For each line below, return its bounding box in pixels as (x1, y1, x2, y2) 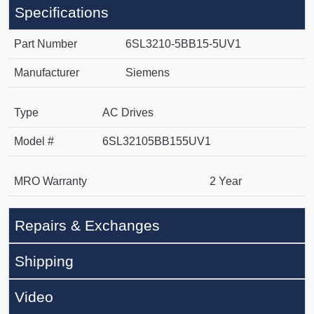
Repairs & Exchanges (15, 217, 160, 234)
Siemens (125, 67, 170, 79)
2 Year (210, 175, 242, 188)
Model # (14, 135, 54, 148)
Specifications (15, 4, 109, 21)
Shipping (15, 253, 74, 270)
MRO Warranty (14, 175, 87, 188)
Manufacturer (14, 67, 79, 79)
